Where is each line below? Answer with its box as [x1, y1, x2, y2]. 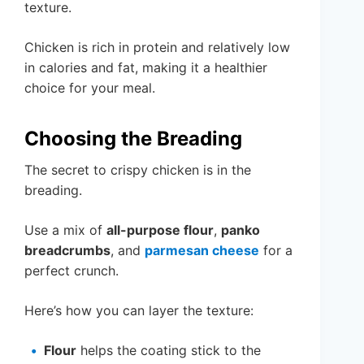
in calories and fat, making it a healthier [24, 58, 267, 76]
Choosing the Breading [24, 126, 242, 150]
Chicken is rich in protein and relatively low [24, 38, 290, 55]
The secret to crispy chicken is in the [24, 161, 251, 178]
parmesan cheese [145, 241, 259, 258]
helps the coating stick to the [76, 341, 261, 358]
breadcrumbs [24, 241, 110, 258]
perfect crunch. [24, 262, 119, 279]
